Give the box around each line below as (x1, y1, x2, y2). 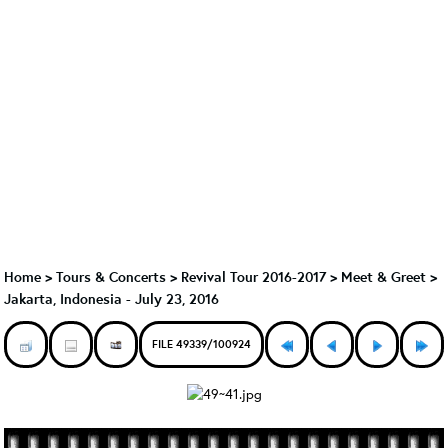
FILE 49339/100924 (152, 336, 251, 352)
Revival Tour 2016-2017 (181, 267, 326, 286)
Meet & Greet (341, 267, 426, 286)
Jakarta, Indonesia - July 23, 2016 (4, 289, 219, 308)
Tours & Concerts (56, 267, 166, 286)
